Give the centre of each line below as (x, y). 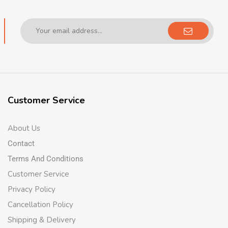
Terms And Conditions (45, 159)
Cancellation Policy (40, 205)
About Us (24, 128)
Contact (21, 144)
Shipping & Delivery (41, 220)
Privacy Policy (31, 189)
